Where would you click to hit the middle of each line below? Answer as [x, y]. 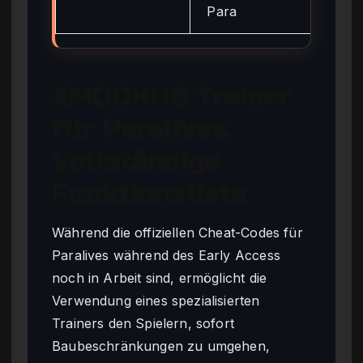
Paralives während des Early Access [166, 255]
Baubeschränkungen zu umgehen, [161, 346]
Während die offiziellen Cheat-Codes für [177, 232]
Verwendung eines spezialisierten [156, 300]
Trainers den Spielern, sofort [143, 323]
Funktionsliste [149, 194]
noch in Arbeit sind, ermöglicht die [160, 278]
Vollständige [136, 162]
